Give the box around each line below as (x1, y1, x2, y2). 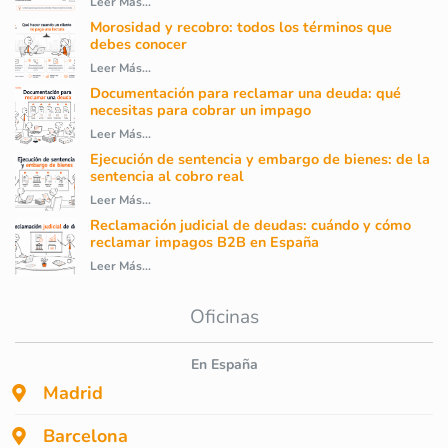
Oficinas (189, 304, 259, 331)
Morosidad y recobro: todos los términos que (90, 17, 392, 38)
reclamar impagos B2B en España (90, 232, 319, 253)
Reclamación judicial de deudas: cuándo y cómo (90, 215, 411, 236)
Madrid (43, 381, 103, 406)
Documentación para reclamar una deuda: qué (90, 83, 401, 104)
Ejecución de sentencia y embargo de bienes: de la (90, 149, 430, 170)
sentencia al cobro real (90, 166, 244, 187)
